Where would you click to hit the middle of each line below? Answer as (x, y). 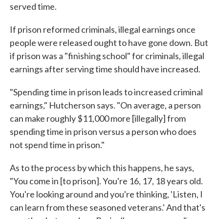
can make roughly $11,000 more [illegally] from (98, 118)
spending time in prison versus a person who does (103, 131)
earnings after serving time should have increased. (105, 69)
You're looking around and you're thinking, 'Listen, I (106, 194)
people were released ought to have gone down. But (109, 43)
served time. (33, 6)
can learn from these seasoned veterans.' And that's (108, 207)
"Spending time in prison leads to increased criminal (106, 92)
